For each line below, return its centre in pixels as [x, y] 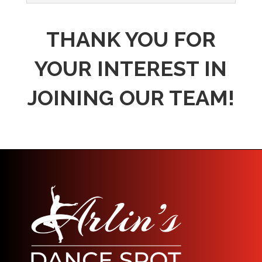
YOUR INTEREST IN [131, 68]
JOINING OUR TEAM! [131, 97]
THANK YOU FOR [131, 39]
